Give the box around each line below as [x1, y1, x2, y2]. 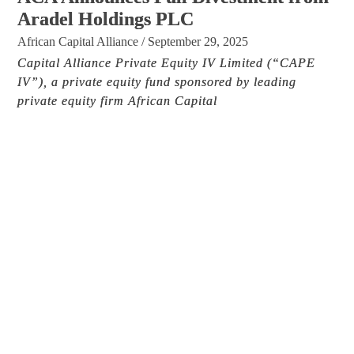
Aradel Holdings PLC [17, 9, 194, 30]
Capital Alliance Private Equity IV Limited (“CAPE [17, 56, 316, 70]
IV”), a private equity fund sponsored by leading [17, 75, 297, 89]
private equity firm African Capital [17, 94, 218, 108]
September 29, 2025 [148, 35, 249, 49]
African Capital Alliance [17, 35, 139, 49]
